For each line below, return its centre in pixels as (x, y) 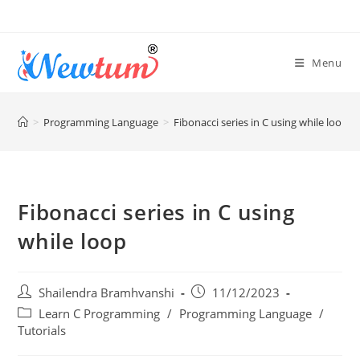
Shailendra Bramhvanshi (107, 293)
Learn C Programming (100, 314)
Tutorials (42, 331)
